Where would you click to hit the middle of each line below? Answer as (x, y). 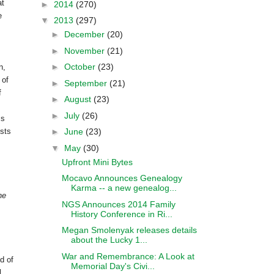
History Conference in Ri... (121, 214)
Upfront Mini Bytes (97, 162)
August (79, 99)
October (81, 67)
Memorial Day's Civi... (113, 266)
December (85, 34)
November (85, 50)
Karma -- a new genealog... (124, 188)
